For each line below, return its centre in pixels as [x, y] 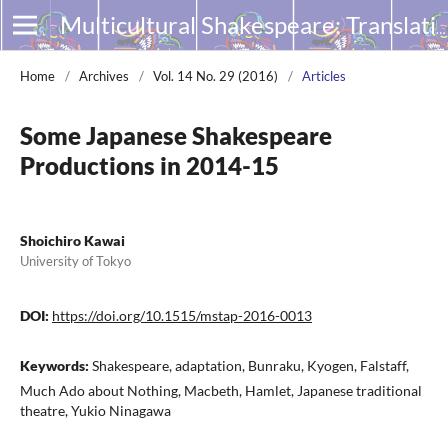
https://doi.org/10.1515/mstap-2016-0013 [182, 315]
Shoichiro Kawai [72, 240]
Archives [104, 76]
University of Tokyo [75, 261]
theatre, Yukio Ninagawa [95, 410]
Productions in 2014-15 [149, 165]
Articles [324, 76]
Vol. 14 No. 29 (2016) [215, 76]
